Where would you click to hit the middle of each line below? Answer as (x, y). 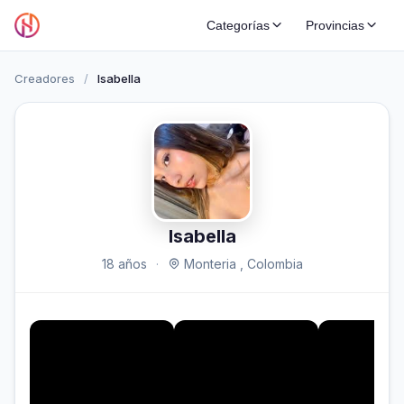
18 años (124, 264)
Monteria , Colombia (241, 264)
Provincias (335, 25)
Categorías (238, 25)
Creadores (45, 78)
